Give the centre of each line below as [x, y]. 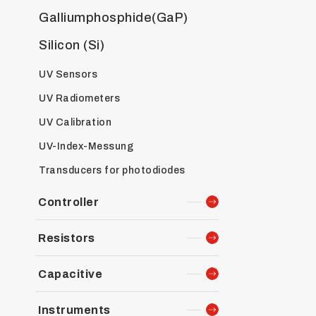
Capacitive [70, 274]
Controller [68, 202]
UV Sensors [68, 74]
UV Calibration [75, 122]
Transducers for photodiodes [112, 170]
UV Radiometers [79, 98]
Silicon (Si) [72, 45]
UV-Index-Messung [86, 146]
